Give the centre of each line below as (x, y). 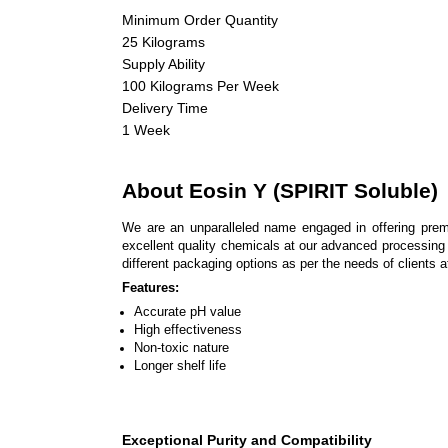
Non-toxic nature (181, 348)
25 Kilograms (163, 41)
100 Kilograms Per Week (200, 85)
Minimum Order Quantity (200, 19)
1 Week (146, 129)
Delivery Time (165, 107)
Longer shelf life (180, 366)
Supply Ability (163, 63)
